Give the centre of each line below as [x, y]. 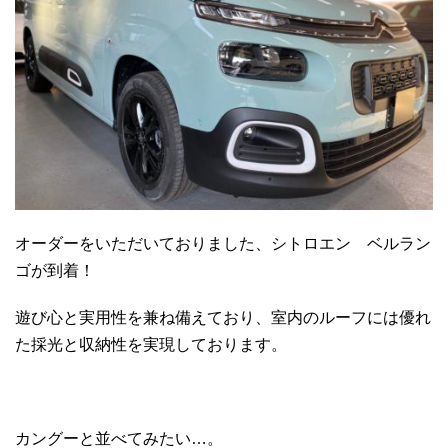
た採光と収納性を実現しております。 [151, 344]
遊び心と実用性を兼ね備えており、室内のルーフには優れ [223, 317]
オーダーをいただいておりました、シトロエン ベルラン [223, 243]
